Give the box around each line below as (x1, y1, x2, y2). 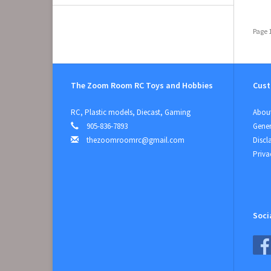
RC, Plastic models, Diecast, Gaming (71, 107, 191, 118)
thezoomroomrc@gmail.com (87, 135, 184, 146)
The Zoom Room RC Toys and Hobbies (71, 80, 213, 91)
